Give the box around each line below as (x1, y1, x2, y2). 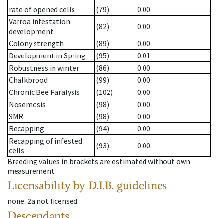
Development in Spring (9, 51, 86, 61)
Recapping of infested (9, 136, 82, 146)
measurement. (7, 166, 56, 176)
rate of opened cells (9, 4, 75, 15)
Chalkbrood (9, 75, 48, 85)
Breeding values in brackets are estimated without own (7, 156, 190, 166)
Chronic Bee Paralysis (9, 87, 80, 97)
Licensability (7, 178, 71, 193)
